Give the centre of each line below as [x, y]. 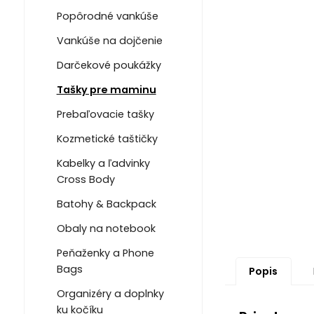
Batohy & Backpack [106, 204]
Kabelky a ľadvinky [103, 163]
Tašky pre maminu [106, 89]
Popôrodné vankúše [107, 16]
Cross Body [86, 179]
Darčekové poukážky [109, 65]
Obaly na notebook [106, 228]
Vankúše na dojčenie [109, 40]
